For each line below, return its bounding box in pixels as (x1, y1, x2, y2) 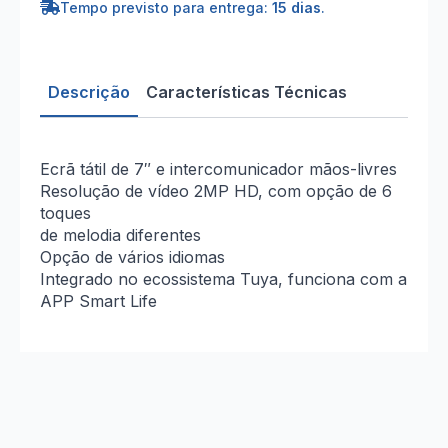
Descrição (48, 82, 130, 102)
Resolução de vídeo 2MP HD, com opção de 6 (40, 181, 392, 201)
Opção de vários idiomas (40, 247, 225, 267)
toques (40, 203, 91, 223)
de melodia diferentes (40, 225, 201, 245)
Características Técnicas (146, 82, 347, 102)
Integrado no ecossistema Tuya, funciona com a (40, 269, 407, 289)
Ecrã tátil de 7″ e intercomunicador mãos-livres (40, 159, 397, 179)
